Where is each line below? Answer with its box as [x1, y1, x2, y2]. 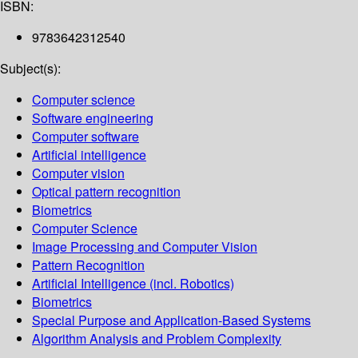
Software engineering [32, 109, 153, 128]
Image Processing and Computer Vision [32, 237, 257, 257]
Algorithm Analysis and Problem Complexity [32, 329, 281, 348]
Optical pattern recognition [32, 182, 181, 201]
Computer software [32, 127, 139, 146]
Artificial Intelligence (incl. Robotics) [32, 274, 234, 293]
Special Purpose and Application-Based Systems [32, 311, 311, 330]
